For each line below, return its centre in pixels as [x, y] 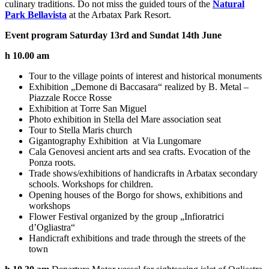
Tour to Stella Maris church [80, 130]
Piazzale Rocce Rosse [70, 97]
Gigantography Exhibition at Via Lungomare [115, 141]
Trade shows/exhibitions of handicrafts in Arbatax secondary [143, 173]
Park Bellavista [36, 14]
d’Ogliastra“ [52, 227]
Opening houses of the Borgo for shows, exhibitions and [136, 195]
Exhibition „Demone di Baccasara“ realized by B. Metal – [139, 86]
